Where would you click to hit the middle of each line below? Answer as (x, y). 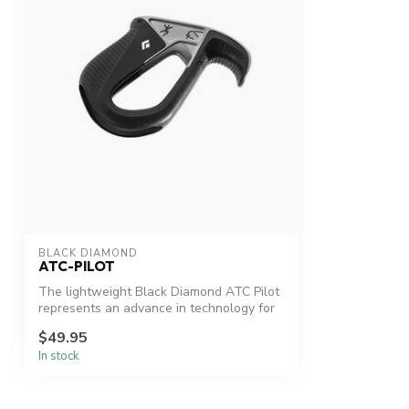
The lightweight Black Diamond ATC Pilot (159, 292)
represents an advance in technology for (157, 309)
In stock (59, 356)
